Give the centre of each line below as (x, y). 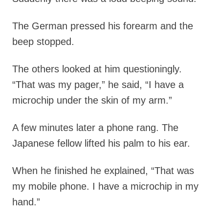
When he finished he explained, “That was (103, 171)
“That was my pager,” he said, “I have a (98, 85)
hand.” (26, 202)
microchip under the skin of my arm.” (92, 100)
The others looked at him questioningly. (97, 69)
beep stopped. (43, 42)
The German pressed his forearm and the (103, 26)
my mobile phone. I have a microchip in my (105, 186)
